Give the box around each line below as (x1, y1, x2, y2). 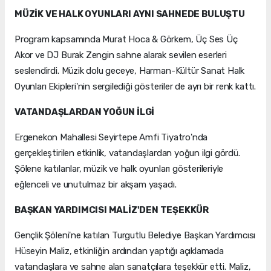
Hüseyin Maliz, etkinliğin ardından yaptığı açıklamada (15, 246, 224, 257)
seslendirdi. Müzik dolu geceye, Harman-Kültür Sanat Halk (15, 65, 245, 77)
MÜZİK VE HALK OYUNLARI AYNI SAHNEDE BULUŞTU (15, 8, 245, 20)
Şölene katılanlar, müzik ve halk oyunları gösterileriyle (15, 163, 224, 175)
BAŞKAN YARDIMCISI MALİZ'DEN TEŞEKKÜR (15, 204, 209, 216)
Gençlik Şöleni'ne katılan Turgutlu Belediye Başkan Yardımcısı (15, 230, 256, 241)
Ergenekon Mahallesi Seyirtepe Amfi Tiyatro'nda (15, 132, 208, 143)
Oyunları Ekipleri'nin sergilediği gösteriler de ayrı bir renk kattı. (15, 81, 256, 93)
